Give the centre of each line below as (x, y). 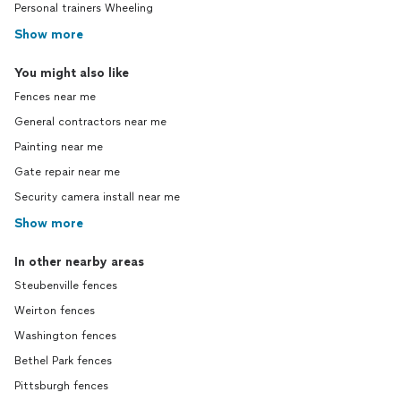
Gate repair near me (67, 172)
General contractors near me (90, 122)
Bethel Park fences (63, 361)
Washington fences (65, 336)
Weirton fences (55, 311)
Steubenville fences (66, 286)
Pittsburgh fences (61, 386)
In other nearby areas (79, 262)
